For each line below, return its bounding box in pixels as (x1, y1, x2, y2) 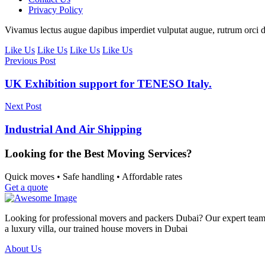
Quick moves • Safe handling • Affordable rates (5, 171, 182, 182)
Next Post (5, 101, 41, 112)
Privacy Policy (28, 5, 83, 15)
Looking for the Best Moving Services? (5, 147, 192, 160)
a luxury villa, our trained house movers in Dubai (5, 223, 188, 234)
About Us (5, 243, 41, 254)
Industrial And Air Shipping (5, 123, 142, 136)
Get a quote (5, 182, 48, 192)
